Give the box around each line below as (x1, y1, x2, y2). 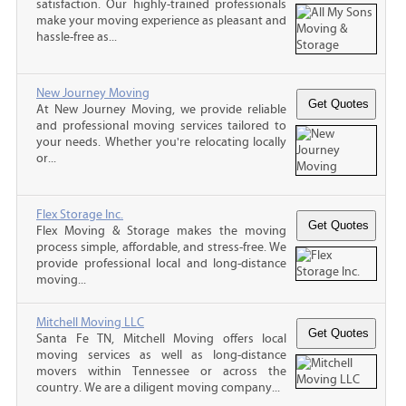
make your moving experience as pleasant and (36, 13, 286, 28)
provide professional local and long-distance (36, 256, 286, 271)
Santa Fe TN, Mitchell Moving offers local (36, 331, 286, 346)
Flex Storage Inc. (36, 207, 123, 222)
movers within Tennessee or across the (36, 363, 286, 379)
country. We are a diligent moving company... (36, 380, 280, 395)
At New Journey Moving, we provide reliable (36, 101, 286, 117)
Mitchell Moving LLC (36, 314, 144, 330)
